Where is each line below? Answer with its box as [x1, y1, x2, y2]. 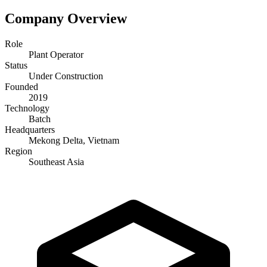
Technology [5, 103, 49, 113]
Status [5, 60, 27, 70]
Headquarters [5, 124, 55, 135]
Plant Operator [29, 49, 83, 60]
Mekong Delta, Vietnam [29, 135, 119, 145]
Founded [5, 81, 38, 92]
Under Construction [29, 70, 103, 81]
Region [5, 145, 32, 156]
